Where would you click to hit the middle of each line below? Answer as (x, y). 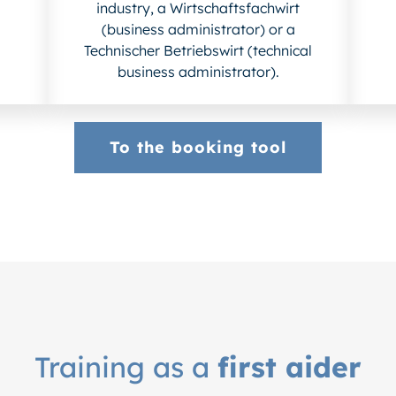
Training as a (126, 367)
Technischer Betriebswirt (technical (198, 51)
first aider (289, 367)
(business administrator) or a (198, 30)
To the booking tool (198, 148)
